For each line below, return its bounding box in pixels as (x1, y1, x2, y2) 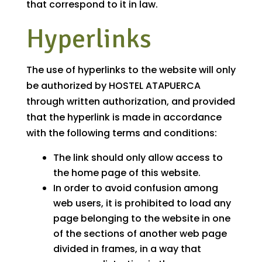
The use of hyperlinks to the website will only (26, 63, 236, 77)
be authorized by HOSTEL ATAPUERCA (26, 79, 201, 93)
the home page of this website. (53, 166, 201, 180)
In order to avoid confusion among (53, 181, 218, 195)
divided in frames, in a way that (53, 242, 201, 256)
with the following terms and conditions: (26, 126, 217, 140)
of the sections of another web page (53, 227, 227, 241)
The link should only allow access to (53, 151, 223, 165)
